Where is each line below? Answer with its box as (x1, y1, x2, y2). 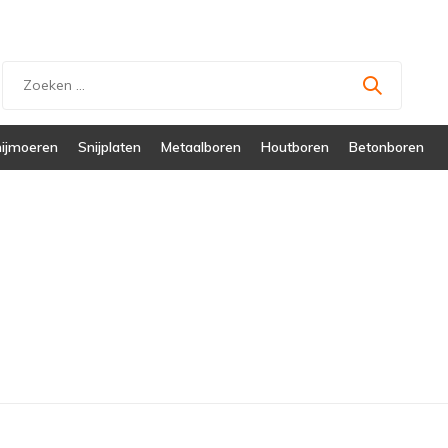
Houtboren (261, 138, 329, 156)
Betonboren (349, 138, 424, 156)
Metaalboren (161, 138, 241, 156)
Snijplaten (78, 138, 141, 156)
